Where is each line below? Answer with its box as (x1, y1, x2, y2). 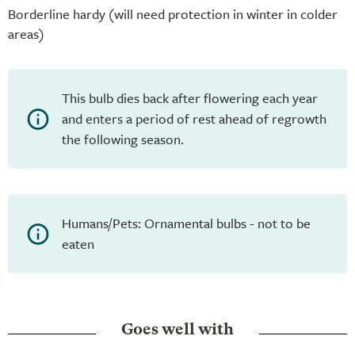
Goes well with (121, 323, 234, 339)
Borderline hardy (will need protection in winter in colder (8, 3, 338, 24)
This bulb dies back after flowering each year (62, 87, 318, 108)
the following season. (62, 128, 184, 149)
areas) (8, 23, 44, 44)
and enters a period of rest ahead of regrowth (62, 108, 326, 128)
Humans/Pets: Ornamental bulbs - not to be (62, 212, 311, 233)
